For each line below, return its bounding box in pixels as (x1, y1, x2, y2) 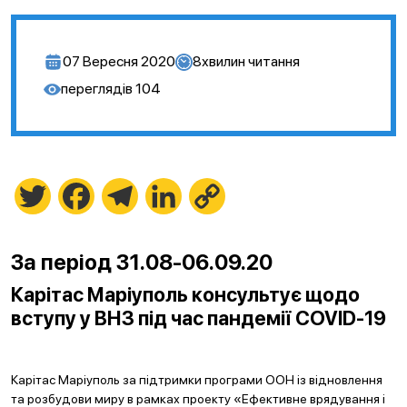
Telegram (138, 187, 197, 204)
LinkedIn (182, 187, 233, 204)
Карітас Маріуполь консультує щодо (11, 283, 360, 306)
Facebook (94, 187, 155, 204)
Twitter (51, 187, 95, 204)
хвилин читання (202, 53, 300, 70)
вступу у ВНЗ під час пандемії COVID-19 (11, 306, 386, 330)
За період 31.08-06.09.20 (11, 250, 273, 275)
